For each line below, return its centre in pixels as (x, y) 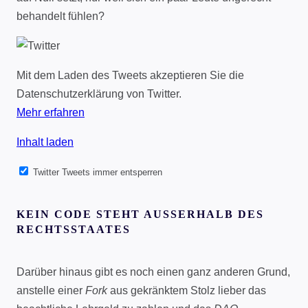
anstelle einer (51, 291)
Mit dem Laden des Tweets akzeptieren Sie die (130, 76)
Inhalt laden (45, 142)
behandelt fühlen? (60, 16)
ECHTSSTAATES (70, 229)
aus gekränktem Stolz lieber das (187, 291)
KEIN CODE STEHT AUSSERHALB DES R (140, 214)
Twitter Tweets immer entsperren (98, 173)
